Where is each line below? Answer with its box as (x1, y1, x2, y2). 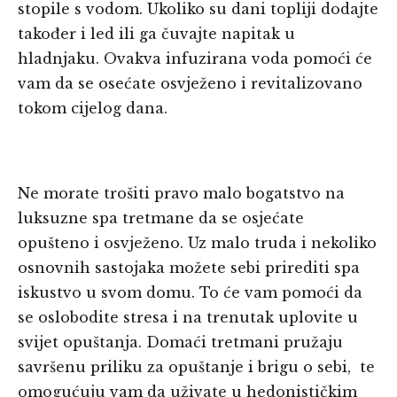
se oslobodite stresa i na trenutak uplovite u (18, 308, 358, 327)
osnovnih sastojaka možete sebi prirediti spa (18, 259, 360, 277)
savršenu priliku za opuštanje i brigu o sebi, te (18, 358, 375, 377)
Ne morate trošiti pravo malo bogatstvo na (18, 184, 345, 203)
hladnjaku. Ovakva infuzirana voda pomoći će (18, 50, 372, 68)
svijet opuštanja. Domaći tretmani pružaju (18, 333, 343, 352)
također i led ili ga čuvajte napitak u (18, 25, 295, 43)
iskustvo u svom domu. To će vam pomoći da (18, 284, 362, 302)
